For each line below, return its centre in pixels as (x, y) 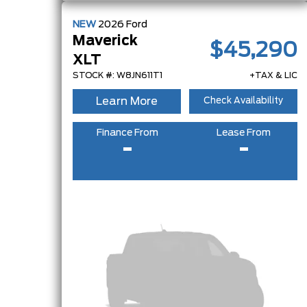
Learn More (127, 101)
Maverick (105, 41)
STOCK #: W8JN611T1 (118, 75)
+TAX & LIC (273, 75)
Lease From (244, 133)
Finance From (127, 133)
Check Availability (243, 101)
